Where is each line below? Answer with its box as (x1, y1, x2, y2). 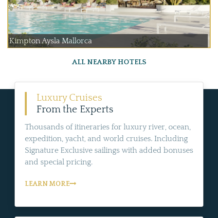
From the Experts (36, 104, 113, 115)
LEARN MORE (25, 180, 70, 188)
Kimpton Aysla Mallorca (9, 36, 92, 46)
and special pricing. (25, 158, 92, 167)
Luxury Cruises (36, 92, 102, 104)
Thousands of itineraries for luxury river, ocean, (25, 123, 191, 132)
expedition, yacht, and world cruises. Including (25, 134, 188, 144)
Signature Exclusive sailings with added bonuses (25, 146, 193, 155)
